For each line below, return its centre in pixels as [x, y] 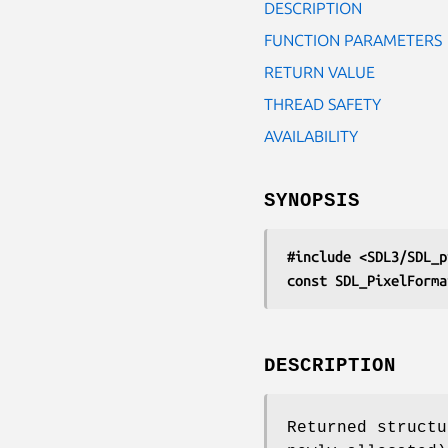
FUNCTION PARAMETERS [353, 39]
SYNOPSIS [312, 200]
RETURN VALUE [319, 71]
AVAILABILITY [311, 135]
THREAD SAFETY [322, 103]
